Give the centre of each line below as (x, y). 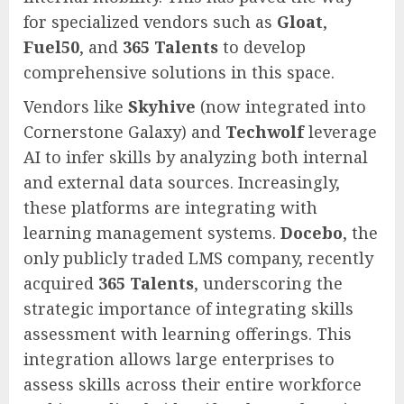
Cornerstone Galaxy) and (124, 131)
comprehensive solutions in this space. (179, 72)
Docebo (312, 232)
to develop (262, 46)
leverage (340, 131)
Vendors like (76, 106)
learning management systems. (152, 232)
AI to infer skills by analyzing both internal (196, 156)
